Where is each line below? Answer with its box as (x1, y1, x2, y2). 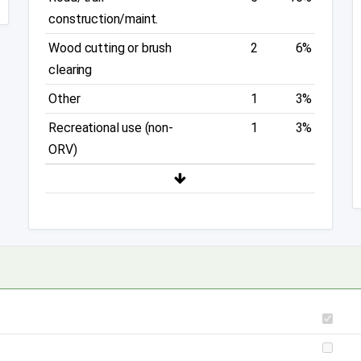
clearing (48, 62, 93, 78)
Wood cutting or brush (48, 40, 172, 56)
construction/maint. (48, 11, 159, 27)
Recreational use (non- (48, 120, 173, 136)
